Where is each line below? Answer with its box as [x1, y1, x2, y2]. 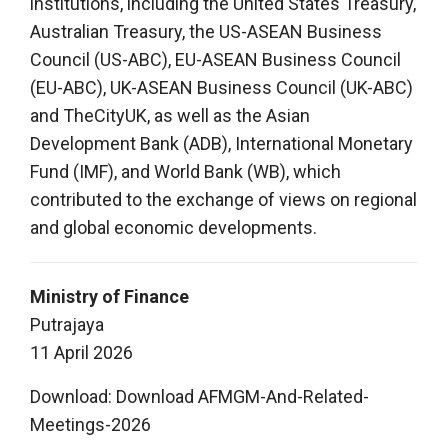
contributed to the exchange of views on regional [30, 188, 417, 210]
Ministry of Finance [30, 285, 189, 307]
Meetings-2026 [30, 413, 151, 435]
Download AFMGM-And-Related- [116, 385, 369, 407]
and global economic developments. [30, 216, 317, 238]
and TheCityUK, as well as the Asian [30, 104, 310, 126]
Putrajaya [30, 313, 104, 335]
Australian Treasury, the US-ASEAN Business [30, 20, 382, 42]
